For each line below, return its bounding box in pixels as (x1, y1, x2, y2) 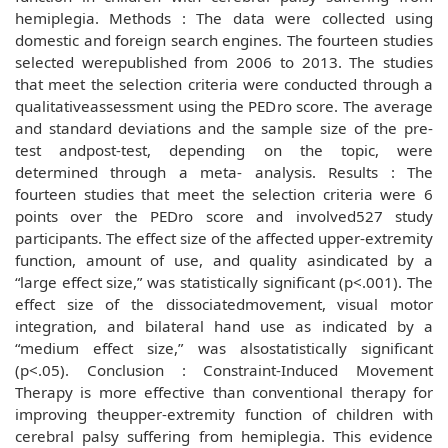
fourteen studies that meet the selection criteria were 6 (15, 184, 433, 204)
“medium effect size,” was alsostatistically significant (15, 338, 433, 358)
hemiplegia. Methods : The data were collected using (15, 8, 433, 28)
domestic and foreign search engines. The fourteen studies (15, 30, 433, 50)
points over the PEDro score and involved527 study (15, 206, 433, 226)
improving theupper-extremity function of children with (15, 404, 433, 424)
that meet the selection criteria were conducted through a (15, 74, 433, 94)
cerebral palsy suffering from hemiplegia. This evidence (15, 426, 433, 446)
